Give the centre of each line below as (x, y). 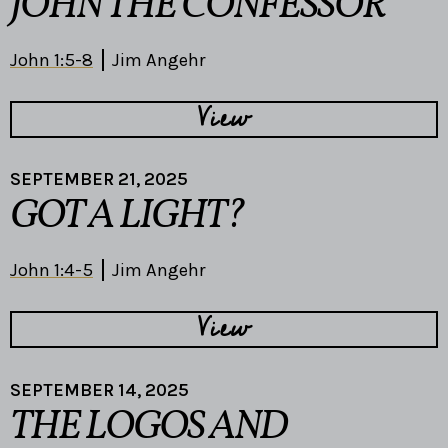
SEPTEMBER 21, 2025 (99, 179)
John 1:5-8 (51, 59)
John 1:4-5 (51, 270)
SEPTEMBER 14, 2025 (99, 389)
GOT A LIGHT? (127, 217)
